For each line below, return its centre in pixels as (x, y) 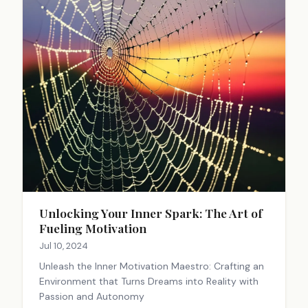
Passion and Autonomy (92, 297)
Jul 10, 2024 (64, 246)
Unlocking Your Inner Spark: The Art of (151, 213)
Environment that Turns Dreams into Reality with (149, 282)
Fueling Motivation (93, 228)
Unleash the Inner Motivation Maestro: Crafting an (152, 266)
